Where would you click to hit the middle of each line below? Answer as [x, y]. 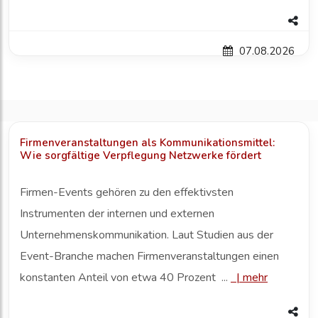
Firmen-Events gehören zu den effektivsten [127, 193]
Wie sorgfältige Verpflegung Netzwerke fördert [141, 156]
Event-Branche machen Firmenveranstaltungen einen [149, 257]
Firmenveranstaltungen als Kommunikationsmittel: [147, 143]
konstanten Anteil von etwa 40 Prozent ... [125, 278]
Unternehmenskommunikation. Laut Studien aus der [147, 235]
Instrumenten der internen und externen [117, 214]
